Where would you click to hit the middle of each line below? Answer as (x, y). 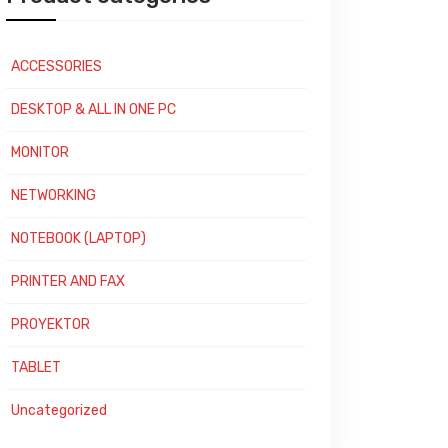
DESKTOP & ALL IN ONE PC (93, 109)
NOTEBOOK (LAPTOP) (78, 238)
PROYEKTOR (50, 324)
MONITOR (40, 152)
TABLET (36, 367)
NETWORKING (53, 195)
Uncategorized (59, 410)
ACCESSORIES (56, 66)
